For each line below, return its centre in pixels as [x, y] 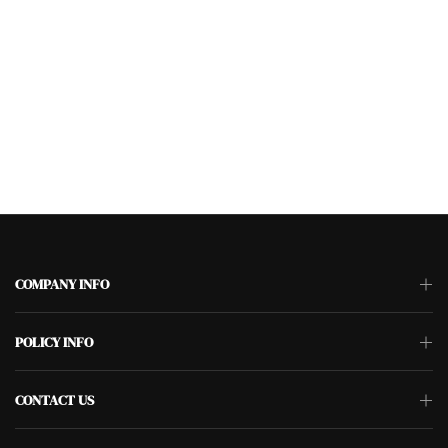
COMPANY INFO [62, 284]
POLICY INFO [54, 342]
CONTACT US [54, 400]
